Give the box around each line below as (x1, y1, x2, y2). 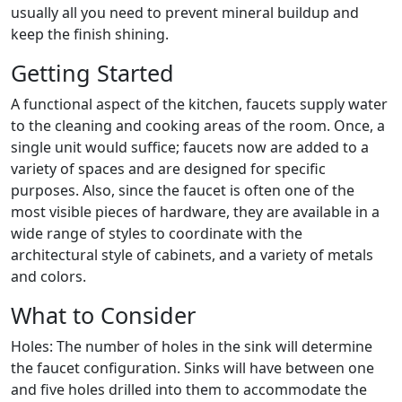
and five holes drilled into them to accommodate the (11, 380, 367, 400)
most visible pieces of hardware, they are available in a (11, 202, 380, 223)
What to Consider (11, 300, 196, 331)
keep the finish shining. (11, 24, 169, 45)
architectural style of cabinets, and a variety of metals (11, 245, 373, 266)
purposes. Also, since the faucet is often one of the (11, 180, 354, 201)
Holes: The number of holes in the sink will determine (11, 336, 372, 357)
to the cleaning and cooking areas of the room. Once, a (11, 116, 385, 136)
